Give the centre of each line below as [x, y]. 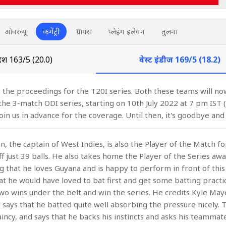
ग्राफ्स [84, 31]
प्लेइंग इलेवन [127, 31]
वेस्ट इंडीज [157, 60]
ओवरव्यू [15, 31]
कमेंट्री [51, 31]
